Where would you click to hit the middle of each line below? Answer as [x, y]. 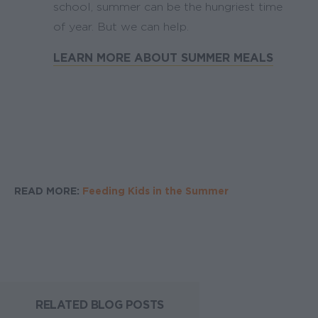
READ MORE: [47, 191]
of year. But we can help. [121, 26]
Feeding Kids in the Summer [155, 191]
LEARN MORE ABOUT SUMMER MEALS [163, 57]
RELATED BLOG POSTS [100, 305]
